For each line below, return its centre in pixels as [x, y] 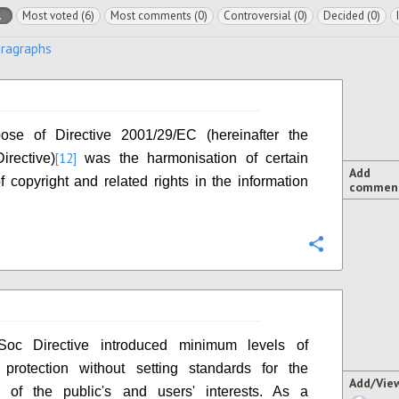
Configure [363, 245]
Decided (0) [352, 16]
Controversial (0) [265, 16]
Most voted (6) [58, 16]
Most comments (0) [159, 16]
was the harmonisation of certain [192, 158]
